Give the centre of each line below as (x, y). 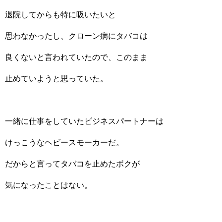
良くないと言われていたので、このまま (76, 57)
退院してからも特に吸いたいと (60, 15)
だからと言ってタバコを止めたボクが (72, 164)
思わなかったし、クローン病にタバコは (76, 36)
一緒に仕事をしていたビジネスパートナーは (84, 121)
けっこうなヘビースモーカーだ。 (64, 142)
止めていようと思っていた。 (56, 79)
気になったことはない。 (49, 185)
